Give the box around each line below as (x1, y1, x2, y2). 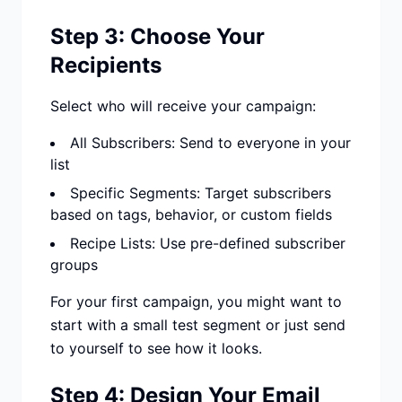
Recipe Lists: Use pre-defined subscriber (70, 234, 345, 252)
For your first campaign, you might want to (50, 293, 342, 310)
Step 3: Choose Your (50, 23, 265, 49)
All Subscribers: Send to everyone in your (70, 134, 351, 152)
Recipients (50, 52, 162, 78)
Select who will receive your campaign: (50, 97, 316, 115)
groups (50, 256, 98, 274)
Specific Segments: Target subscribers (70, 184, 331, 202)
